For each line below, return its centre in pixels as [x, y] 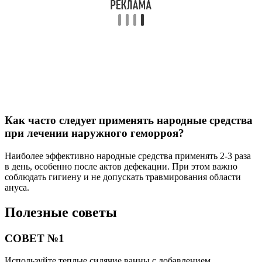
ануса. [17, 187]
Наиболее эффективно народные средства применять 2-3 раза [128, 156]
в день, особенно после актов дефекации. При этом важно [121, 166]
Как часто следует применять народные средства [129, 120]
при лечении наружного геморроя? [94, 133]
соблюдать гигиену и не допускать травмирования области [123, 177]
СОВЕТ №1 [35, 238]
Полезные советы [61, 212]
